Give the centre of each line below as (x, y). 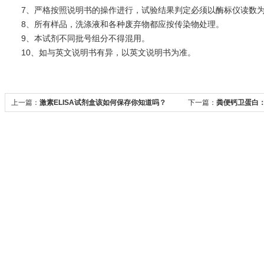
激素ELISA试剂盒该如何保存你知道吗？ (103, 103)
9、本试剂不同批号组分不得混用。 (77, 38)
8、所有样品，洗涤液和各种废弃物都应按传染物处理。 (114, 24)
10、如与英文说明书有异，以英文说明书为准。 (100, 52)
